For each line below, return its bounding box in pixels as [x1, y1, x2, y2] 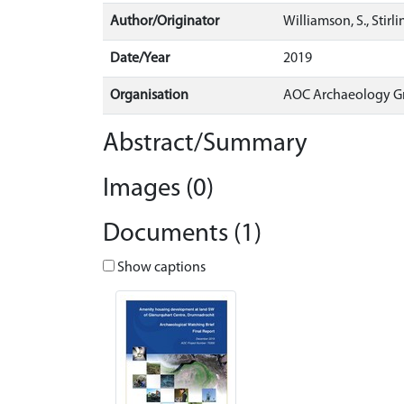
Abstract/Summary [103, 131, 308, 157]
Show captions [115, 261, 206, 275]
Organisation [110, 88, 188, 103]
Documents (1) [103, 221, 262, 247]
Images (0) [103, 176, 214, 202]
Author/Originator [110, 14, 219, 29]
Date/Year [110, 51, 170, 66]
